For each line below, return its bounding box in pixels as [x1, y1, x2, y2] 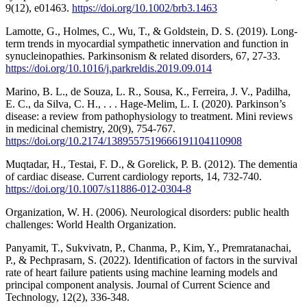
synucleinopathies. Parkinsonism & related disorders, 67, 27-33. [5, 49, 280, 62]
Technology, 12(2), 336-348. [5, 291, 130, 303]
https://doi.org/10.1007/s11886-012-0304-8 [5, 182, 191, 195]
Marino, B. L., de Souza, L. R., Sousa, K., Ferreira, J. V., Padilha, [5, 85, 291, 97]
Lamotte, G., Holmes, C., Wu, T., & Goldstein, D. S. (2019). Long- [5, 25, 297, 37]
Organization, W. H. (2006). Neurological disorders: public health [5, 206, 289, 218]
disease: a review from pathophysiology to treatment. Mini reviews [5, 110, 293, 122]
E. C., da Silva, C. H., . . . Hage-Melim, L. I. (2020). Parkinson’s [5, 97, 286, 110]
